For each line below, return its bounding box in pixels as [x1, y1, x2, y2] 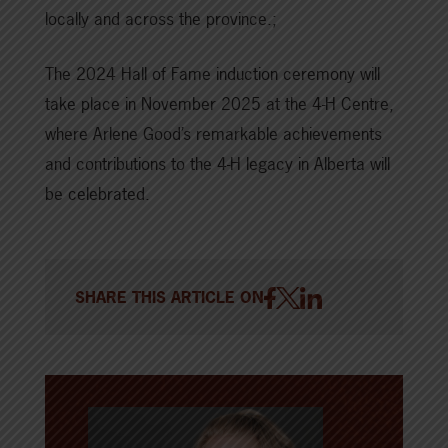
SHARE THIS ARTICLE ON [75, 286, 264, 308]
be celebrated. [45, 182, 150, 205]
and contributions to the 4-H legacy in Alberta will [45, 152, 390, 175]
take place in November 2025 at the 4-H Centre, [45, 92, 394, 115]
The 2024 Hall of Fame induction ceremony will [45, 62, 380, 85]
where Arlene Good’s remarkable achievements [45, 122, 382, 145]
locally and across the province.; [45, 7, 277, 30]
